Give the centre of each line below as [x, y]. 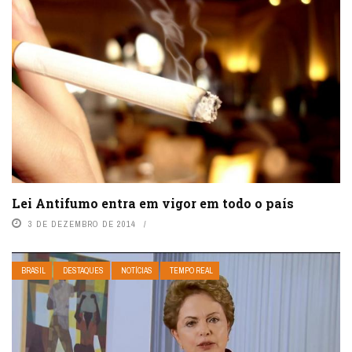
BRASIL [33, 271]
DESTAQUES [83, 271]
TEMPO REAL [191, 271]
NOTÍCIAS [137, 271]
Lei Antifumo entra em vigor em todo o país [153, 203]
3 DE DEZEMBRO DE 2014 [82, 224]
